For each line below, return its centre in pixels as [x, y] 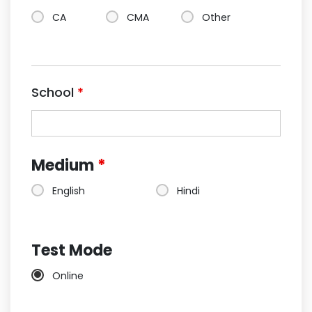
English [69, 190]
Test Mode [72, 250]
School [54, 92]
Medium [64, 165]
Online [68, 275]
